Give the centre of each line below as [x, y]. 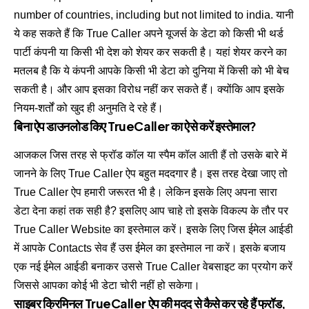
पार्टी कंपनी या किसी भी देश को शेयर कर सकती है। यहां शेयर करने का [150, 52]
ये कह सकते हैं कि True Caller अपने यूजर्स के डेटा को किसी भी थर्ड [149, 33]
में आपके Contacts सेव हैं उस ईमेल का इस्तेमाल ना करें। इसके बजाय [150, 248]
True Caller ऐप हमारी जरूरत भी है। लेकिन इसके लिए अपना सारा [146, 192]
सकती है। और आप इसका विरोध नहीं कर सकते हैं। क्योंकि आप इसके [149, 89]
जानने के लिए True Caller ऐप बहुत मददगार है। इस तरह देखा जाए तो [151, 174]
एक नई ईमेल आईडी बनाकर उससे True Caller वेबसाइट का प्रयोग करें [153, 267]
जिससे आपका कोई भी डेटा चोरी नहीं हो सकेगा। [107, 286]
